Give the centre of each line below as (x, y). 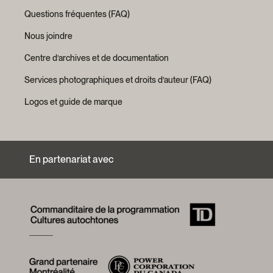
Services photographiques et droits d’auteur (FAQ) (118, 80)
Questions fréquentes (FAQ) (77, 14)
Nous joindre (48, 36)
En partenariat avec (72, 159)
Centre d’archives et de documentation (97, 58)
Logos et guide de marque (73, 102)
